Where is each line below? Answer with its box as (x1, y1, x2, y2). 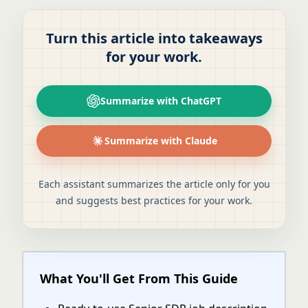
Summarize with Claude (104, 134, 217, 147)
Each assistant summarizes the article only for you (38, 177, 270, 190)
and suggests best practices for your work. (56, 194, 252, 207)
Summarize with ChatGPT (100, 94, 221, 107)
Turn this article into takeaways (45, 29, 263, 47)
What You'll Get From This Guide (40, 270, 238, 287)
